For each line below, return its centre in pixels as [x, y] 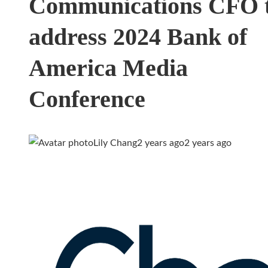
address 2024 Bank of [138, 37]
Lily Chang [115, 143]
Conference [87, 99]
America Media [108, 68]
